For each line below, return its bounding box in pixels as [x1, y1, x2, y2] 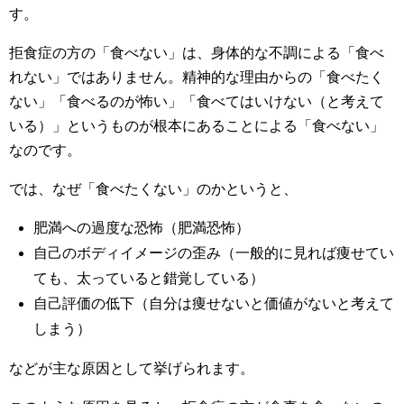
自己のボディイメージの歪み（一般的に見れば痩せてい [33, 245, 395, 261]
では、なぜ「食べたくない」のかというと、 [9, 181, 298, 197]
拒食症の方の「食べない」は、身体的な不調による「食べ [9, 45, 384, 60]
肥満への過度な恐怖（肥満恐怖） [33, 220, 251, 235]
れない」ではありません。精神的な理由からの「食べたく [9, 69, 384, 85]
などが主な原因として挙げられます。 [9, 361, 254, 376]
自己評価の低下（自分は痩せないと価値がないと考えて [33, 296, 395, 311]
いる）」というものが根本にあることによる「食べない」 [9, 118, 384, 133]
